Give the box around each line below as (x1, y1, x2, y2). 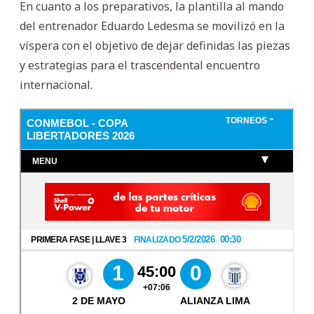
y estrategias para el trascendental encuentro (20, 57, 260, 73)
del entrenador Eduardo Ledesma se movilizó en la (20, 18, 285, 34)
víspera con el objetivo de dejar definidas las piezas (20, 37, 290, 53)
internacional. (20, 76, 93, 93)
